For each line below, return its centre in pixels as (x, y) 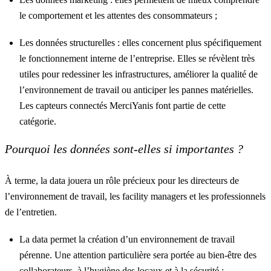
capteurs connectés (71, 106)
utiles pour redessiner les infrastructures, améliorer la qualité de (139, 74)
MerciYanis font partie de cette (166, 106)
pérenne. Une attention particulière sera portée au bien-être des (138, 255)
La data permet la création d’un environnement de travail (127, 239)
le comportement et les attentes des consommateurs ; (118, 15)
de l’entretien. (32, 212)
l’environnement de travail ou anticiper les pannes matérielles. (136, 90)
